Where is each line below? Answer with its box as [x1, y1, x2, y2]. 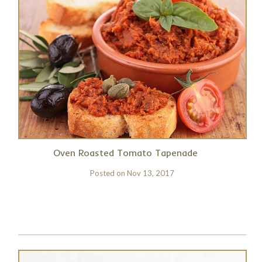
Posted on [90, 168, 127, 178]
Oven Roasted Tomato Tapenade [53, 147, 198, 158]
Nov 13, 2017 [127, 168, 175, 178]
